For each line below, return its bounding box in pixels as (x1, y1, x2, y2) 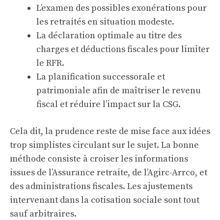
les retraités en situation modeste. (36, 16, 174, 27)
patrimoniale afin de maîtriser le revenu (36, 85, 201, 96)
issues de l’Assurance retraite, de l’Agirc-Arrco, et (10, 167, 207, 178)
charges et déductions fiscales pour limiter (36, 44, 210, 55)
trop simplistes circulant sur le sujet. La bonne (10, 139, 199, 151)
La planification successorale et (36, 71, 165, 82)
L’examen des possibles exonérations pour (36, 2, 207, 14)
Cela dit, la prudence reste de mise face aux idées (10, 126, 210, 137)
